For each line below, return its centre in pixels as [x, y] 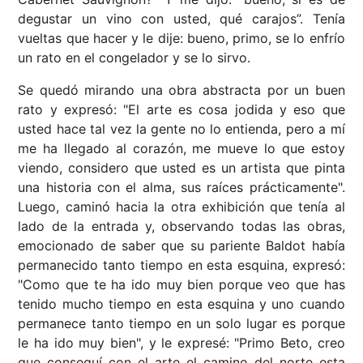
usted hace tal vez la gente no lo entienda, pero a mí [181, 129]
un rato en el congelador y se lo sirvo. [135, 58]
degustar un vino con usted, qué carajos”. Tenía [181, 19]
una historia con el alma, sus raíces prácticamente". [181, 188]
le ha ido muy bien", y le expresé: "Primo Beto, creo [181, 343]
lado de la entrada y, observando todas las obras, [181, 226]
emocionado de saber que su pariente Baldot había [181, 246]
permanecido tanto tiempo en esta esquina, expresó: [181, 265]
